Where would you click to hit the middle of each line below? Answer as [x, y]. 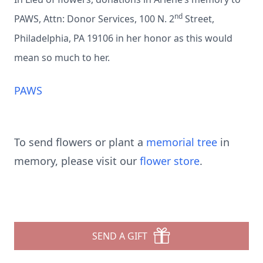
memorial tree [182, 142]
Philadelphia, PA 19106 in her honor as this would [123, 38]
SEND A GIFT [120, 236]
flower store [170, 161]
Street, [198, 19]
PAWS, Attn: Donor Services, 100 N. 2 [94, 19]
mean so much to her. [63, 58]
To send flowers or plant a [80, 142]
